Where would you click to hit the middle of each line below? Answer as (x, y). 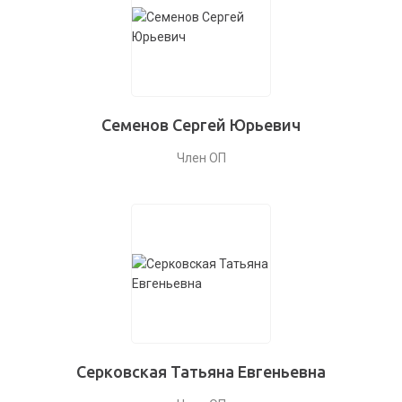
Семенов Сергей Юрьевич (201, 125)
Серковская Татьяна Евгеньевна (201, 371)
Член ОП (201, 158)
